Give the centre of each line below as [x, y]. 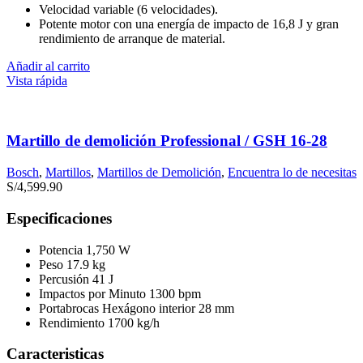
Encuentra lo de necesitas [292, 173]
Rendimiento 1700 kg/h [99, 322]
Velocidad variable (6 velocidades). [128, 9]
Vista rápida [37, 80]
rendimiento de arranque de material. [132, 38]
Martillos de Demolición [159, 173]
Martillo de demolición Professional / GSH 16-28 [167, 141]
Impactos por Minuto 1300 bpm [120, 293]
